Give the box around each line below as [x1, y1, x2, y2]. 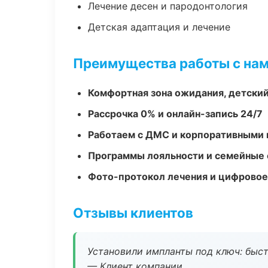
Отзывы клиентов [73, 205, 193, 221]
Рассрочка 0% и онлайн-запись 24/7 [88, 108, 263, 120]
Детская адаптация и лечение [88, 21, 230, 33]
